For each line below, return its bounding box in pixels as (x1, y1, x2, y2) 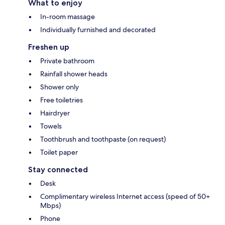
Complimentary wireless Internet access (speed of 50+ (40, 191, 210, 201)
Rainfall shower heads (40, 69, 107, 78)
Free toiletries (40, 95, 83, 104)
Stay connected (28, 164, 88, 174)
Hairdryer (40, 108, 70, 118)
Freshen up (28, 42, 69, 52)
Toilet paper (40, 147, 78, 157)
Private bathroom (40, 56, 94, 65)
